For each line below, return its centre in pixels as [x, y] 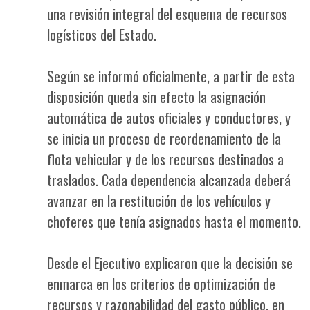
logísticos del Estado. [102, 34]
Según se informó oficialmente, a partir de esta [171, 76]
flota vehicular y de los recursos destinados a [165, 159]
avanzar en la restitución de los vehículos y [159, 200]
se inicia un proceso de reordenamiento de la [164, 138]
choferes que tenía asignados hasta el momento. [174, 221]
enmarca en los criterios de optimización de [161, 283]
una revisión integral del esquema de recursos [167, 13]
